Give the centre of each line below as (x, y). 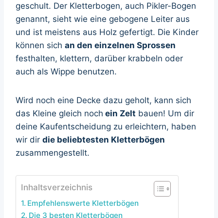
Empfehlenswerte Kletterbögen (83, 203)
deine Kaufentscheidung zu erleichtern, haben (106, 126)
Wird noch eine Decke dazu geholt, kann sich (103, 100)
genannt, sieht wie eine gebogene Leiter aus (103, 19)
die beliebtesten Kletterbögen (104, 139)
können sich (40, 45)
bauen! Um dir (165, 113)
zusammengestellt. (53, 153)
